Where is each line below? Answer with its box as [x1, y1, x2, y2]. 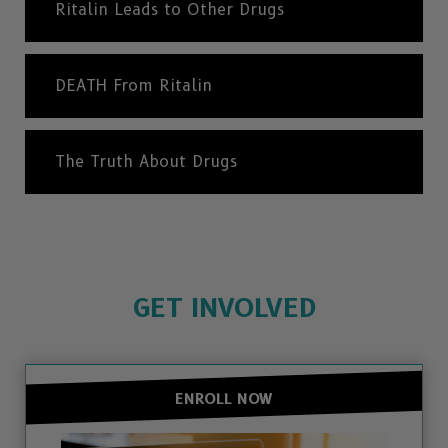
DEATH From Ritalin [55, 76, 212, 96]
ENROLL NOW [175, 390, 273, 409]
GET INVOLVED [132, 292, 316, 324]
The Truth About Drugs [55, 152, 237, 172]
